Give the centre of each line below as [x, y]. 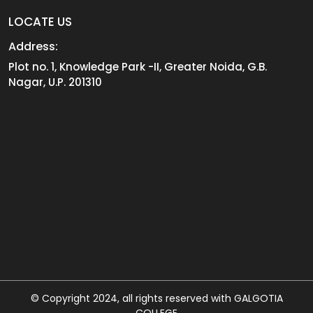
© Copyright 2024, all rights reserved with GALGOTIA [156, 298]
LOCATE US [40, 21]
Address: [33, 46]
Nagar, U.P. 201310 [55, 82]
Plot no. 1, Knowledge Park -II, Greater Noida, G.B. [138, 66]
